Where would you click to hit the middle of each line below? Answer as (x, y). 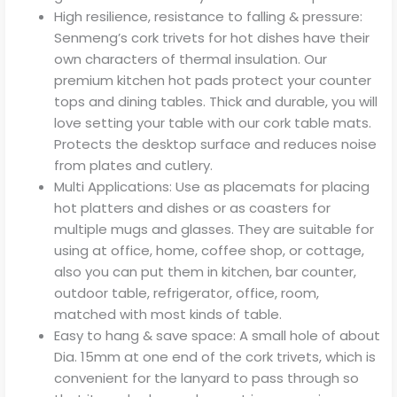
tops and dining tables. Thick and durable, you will (216, 101)
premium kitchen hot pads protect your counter (213, 80)
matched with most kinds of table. (168, 314)
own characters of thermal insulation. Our (191, 58)
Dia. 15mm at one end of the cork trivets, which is (215, 356)
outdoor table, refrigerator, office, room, (187, 292)
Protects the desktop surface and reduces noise (215, 144)
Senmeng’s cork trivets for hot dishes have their (212, 37)
